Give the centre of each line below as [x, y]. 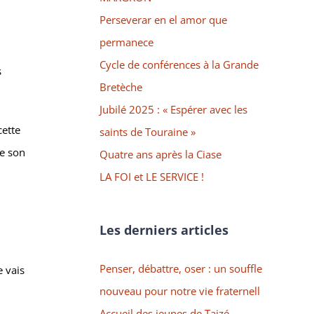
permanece [126, 42]
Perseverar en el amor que [163, 19]
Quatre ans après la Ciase [160, 154]
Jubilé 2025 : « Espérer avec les [173, 109]
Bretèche [121, 87]
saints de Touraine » [147, 131]
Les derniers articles [164, 230]
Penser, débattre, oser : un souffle [180, 268]
